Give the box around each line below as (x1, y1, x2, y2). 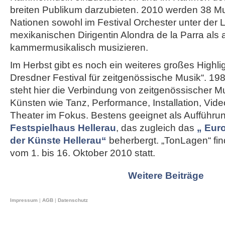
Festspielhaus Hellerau (10, 123, 116, 133)
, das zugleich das (116, 123, 197, 133)
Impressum (10, 197, 38, 203)
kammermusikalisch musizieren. (10, 42, 148, 53)
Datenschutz (58, 197, 88, 203)
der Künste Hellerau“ (10, 135, 106, 146)
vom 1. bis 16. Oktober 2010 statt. (10, 148, 155, 158)
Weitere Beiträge (128, 170, 204, 181)
